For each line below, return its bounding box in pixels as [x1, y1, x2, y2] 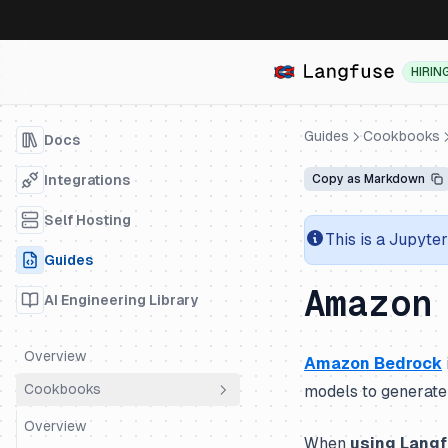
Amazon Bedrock [304, 354, 442, 373]
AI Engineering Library [44, 291, 198, 308]
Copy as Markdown [312, 172, 425, 186]
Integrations [44, 171, 130, 188]
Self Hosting [44, 211, 131, 228]
